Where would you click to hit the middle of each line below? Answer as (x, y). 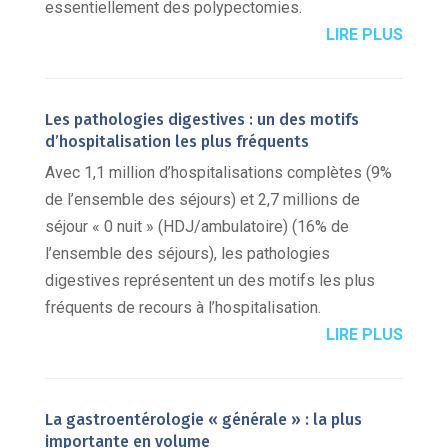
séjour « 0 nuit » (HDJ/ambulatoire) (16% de (196, 227)
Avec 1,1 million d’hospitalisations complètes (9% (218, 173)
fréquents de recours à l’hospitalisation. (182, 308)
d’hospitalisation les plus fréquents (176, 142)
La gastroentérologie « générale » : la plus (203, 420)
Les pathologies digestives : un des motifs (201, 120)
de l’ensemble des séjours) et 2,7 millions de (202, 200)
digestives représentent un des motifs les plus (209, 281)
